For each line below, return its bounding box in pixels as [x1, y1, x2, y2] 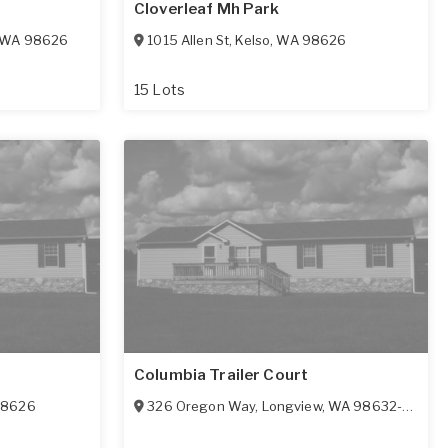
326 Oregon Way [147, 398, 256, 415]
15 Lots [134, 81, 185, 99]
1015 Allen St [147, 32, 230, 49]
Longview [261, 398, 322, 415]
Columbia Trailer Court [134, 366, 309, 385]
